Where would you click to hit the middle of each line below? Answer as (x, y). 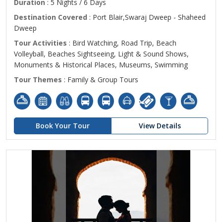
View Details (160, 126)
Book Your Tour (62, 126)
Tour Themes (38, 80)
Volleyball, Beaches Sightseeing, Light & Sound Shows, (101, 54)
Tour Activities (40, 43)
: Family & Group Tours (100, 80)
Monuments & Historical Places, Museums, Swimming (101, 65)
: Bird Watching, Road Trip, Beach (122, 43)
